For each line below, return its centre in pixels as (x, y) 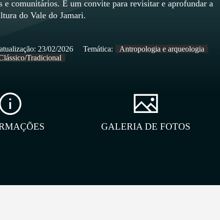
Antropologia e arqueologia (162, 49)
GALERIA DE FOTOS (146, 127)
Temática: (98, 49)
